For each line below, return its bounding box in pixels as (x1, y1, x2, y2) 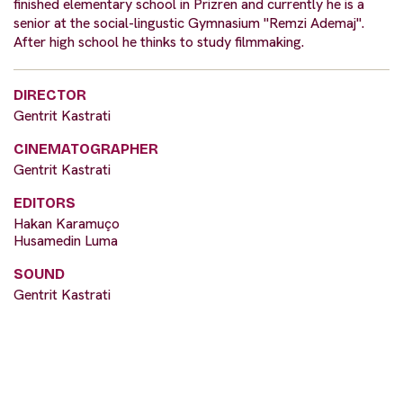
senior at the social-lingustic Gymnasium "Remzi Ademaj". (13, 13, 364, 33)
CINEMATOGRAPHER (13, 140, 158, 158)
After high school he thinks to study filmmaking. (13, 32, 304, 52)
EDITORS (13, 194, 76, 212)
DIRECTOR (13, 86, 86, 104)
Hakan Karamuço (13, 214, 120, 234)
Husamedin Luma (13, 231, 118, 251)
